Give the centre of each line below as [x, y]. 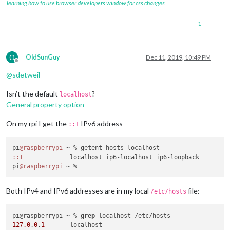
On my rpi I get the [37, 123]
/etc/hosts [168, 192]
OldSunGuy [43, 57]
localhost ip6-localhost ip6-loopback [111, 157]
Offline [26, 64]
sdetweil [26, 74]
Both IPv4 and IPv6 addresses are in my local [78, 191]
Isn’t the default [33, 93]
